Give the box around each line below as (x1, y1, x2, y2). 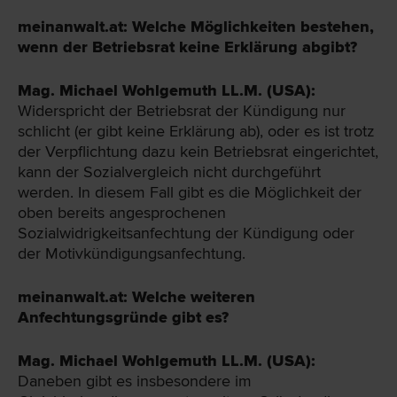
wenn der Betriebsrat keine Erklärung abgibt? (18, 37, 357, 58)
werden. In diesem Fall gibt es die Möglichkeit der (18, 183, 362, 203)
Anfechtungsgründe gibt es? (18, 307, 229, 328)
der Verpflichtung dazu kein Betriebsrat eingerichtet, (18, 142, 378, 162)
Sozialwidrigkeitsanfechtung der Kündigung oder (18, 223, 354, 244)
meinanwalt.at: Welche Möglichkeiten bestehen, (18, 17, 374, 37)
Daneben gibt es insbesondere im (18, 371, 252, 392)
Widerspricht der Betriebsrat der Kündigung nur (18, 101, 346, 121)
